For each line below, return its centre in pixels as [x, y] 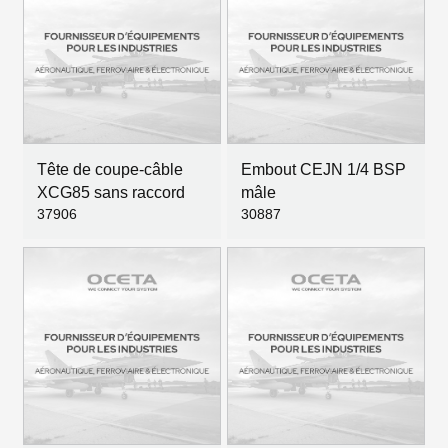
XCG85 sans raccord [111, 192]
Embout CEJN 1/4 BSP [323, 169]
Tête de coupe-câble [110, 169]
